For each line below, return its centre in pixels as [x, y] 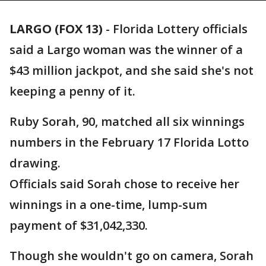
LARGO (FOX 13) [56, 29]
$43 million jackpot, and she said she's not [132, 70]
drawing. [35, 163]
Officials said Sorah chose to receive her [124, 184]
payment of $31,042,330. [79, 225]
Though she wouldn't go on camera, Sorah [132, 256]
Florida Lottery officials [180, 29]
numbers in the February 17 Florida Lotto [129, 142]
